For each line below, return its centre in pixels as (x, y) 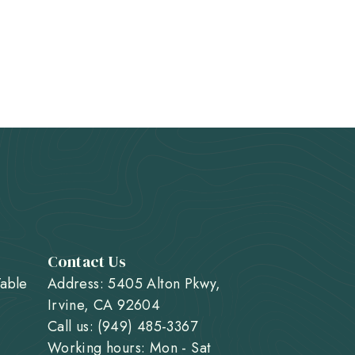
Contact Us (86, 261)
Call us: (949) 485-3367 (122, 326)
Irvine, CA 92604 (104, 305)
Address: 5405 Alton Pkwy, (134, 284)
